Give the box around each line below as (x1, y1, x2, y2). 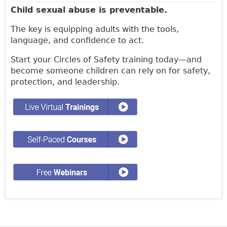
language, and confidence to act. (11, 35, 144, 46)
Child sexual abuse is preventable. (11, 5, 167, 15)
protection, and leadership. (11, 77, 120, 87)
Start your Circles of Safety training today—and (11, 55, 202, 65)
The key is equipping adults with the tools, (11, 24, 179, 34)
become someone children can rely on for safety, (11, 66, 210, 76)
